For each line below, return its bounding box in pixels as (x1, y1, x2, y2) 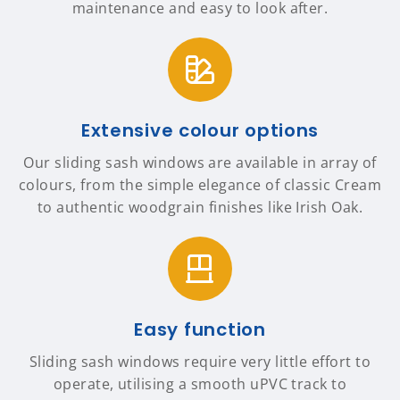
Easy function (134, 317, 266, 343)
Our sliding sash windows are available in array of (23, 153, 377, 173)
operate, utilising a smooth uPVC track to (53, 374, 347, 395)
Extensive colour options (80, 118, 320, 144)
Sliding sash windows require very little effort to (29, 352, 371, 372)
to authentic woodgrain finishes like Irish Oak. (37, 197, 363, 218)
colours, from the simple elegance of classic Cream (18, 175, 381, 196)
